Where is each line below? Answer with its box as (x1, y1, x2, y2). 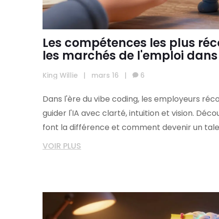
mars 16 (91, 70, 119, 81)
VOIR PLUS (43, 140, 81, 152)
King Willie (43, 70, 78, 81)
